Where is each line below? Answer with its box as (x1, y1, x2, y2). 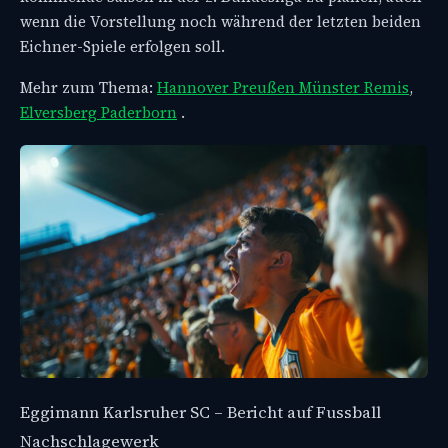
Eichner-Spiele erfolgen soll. (20, 36, 225, 58)
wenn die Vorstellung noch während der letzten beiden (20, 11, 421, 33)
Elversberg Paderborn (20, 102, 177, 124)
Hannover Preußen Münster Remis (157, 77, 409, 99)
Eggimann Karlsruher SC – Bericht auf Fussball (20, 401, 381, 425)
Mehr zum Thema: (20, 77, 157, 99)
